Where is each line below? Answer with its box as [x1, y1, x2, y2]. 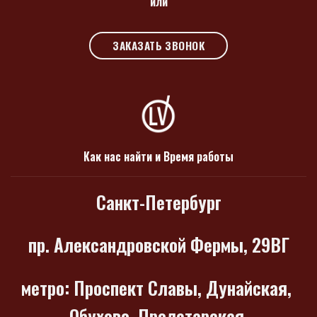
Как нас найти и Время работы [83, 147, 234, 165]
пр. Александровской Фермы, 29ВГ [28, 231, 289, 258]
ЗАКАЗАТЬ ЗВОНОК [113, 37, 205, 54]
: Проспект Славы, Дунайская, [64, 274, 296, 301]
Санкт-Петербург [96, 188, 221, 215]
